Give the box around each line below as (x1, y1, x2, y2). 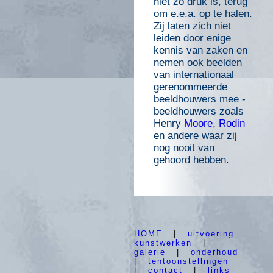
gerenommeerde (154, 81, 227, 93)
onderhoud (191, 247, 238, 257)
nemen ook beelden (154, 57, 242, 69)
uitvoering (188, 229, 234, 239)
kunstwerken (134, 238, 192, 248)
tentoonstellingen (148, 257, 229, 266)
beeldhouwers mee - (154, 93, 246, 105)
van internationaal (154, 69, 234, 81)
